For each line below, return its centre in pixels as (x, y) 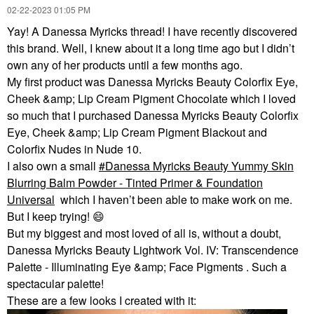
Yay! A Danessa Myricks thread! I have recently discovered (152, 32)
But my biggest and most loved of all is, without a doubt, (144, 233)
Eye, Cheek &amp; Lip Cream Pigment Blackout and (137, 132)
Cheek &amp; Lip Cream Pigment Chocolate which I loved (151, 99)
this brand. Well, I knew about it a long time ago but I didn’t (151, 48)
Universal (31, 200)
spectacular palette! (57, 284)
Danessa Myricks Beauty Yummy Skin (199, 166)
